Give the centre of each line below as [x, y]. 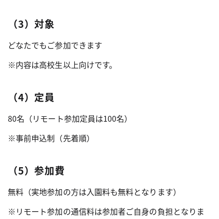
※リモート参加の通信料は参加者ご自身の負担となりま [106, 211]
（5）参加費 [36, 171]
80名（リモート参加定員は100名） [70, 119]
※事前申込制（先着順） [51, 138]
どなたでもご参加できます [55, 45]
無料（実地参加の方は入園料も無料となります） [94, 192]
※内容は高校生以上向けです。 [63, 65]
